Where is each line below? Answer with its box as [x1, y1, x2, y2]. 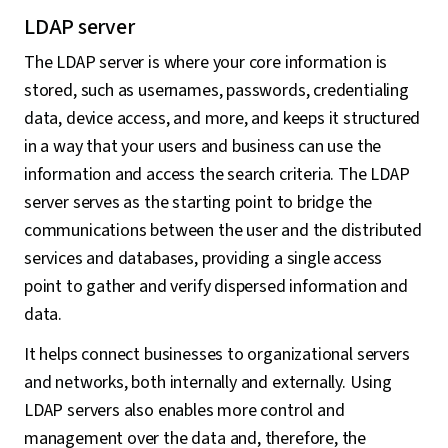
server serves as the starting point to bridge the [24, 190, 373, 216]
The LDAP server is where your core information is [24, 50, 388, 76]
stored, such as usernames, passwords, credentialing [24, 78, 409, 104]
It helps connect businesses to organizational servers [24, 342, 410, 368]
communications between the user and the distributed [24, 218, 422, 244]
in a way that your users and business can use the [24, 134, 382, 160]
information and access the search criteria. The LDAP [24, 162, 410, 188]
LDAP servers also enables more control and [24, 398, 345, 424]
